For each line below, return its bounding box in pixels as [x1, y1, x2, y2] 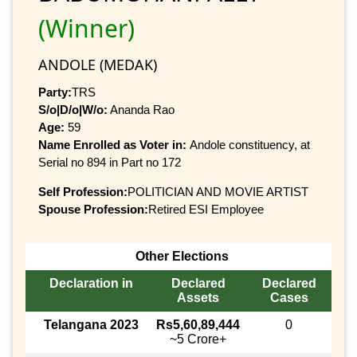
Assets [177, 291, 219, 305]
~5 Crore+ [170, 332, 226, 347]
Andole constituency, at [190, 137, 310, 151]
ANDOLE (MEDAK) [38, 54, 157, 74]
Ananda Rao [108, 102, 175, 116]
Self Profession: [38, 184, 127, 198]
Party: [38, 84, 72, 99]
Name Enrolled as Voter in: [38, 137, 190, 151]
